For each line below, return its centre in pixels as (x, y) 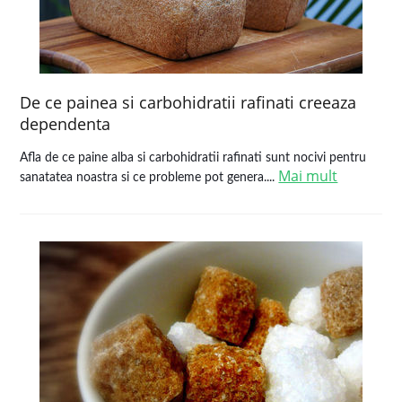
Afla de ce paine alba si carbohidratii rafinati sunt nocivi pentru (193, 158)
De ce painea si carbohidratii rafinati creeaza (188, 102)
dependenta (66, 124)
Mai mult (308, 176)
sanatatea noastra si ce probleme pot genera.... (149, 178)
